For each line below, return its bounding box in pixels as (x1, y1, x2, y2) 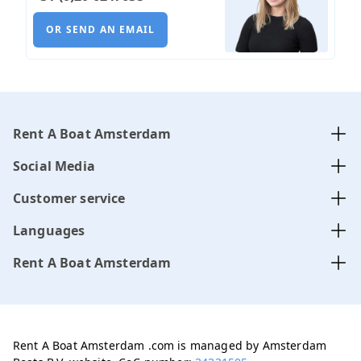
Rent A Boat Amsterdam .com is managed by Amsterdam (13, 338, 327, 354)
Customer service (13, 189, 126, 208)
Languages (13, 222, 85, 240)
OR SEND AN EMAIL (46, 22, 156, 36)
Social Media (13, 157, 95, 176)
